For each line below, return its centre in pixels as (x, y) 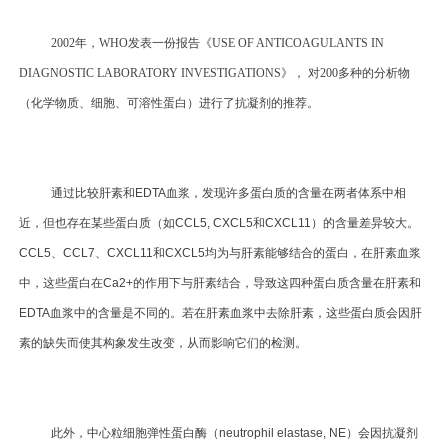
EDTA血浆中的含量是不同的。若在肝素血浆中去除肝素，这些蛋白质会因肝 (221, 313)
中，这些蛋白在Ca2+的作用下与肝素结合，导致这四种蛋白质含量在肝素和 (220, 283)
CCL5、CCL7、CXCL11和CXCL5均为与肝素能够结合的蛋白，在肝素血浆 (220, 253)
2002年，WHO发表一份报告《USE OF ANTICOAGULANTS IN (218, 43)
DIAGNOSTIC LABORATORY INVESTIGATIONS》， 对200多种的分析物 (215, 73)
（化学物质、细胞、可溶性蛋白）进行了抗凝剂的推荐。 (169, 103)
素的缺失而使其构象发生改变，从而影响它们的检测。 (163, 343)
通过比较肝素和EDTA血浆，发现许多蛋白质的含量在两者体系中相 (229, 193)
